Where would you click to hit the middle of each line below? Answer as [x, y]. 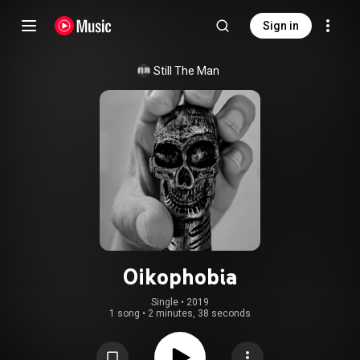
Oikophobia [180, 276]
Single [165, 302]
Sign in [281, 26]
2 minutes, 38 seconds [199, 313]
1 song [125, 313]
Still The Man [186, 71]
